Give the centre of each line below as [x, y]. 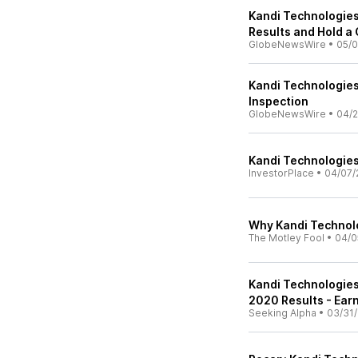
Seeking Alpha [282, 313]
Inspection [278, 101]
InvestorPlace [281, 173]
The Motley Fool [286, 238]
